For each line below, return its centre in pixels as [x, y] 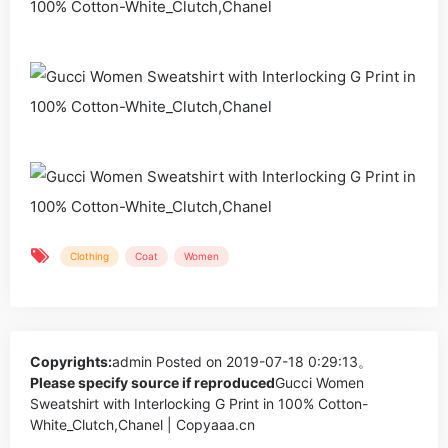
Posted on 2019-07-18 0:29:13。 [262, 361]
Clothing [89, 256]
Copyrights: [71, 361]
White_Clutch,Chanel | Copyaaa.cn [142, 424]
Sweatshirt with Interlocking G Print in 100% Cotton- [199, 403]
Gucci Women [319, 382]
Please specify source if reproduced [152, 382]
